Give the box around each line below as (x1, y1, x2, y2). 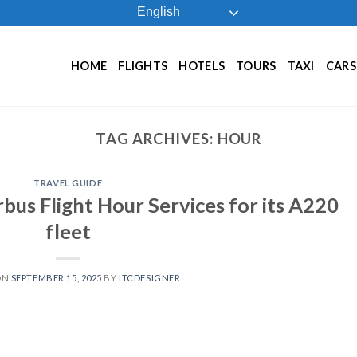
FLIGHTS (118, 58, 168, 73)
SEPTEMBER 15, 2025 (10, 272, 102, 283)
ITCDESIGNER (119, 272, 181, 283)
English (133, 5, 180, 19)
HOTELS (178, 58, 226, 73)
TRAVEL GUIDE (33, 178, 103, 189)
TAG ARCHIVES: (95, 130, 218, 147)
